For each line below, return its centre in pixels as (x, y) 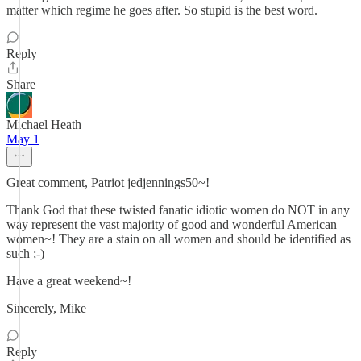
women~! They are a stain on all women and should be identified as (178, 239)
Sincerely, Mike (46, 308)
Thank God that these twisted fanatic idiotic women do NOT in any (178, 210)
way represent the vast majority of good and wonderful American (172, 224)
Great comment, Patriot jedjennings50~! (108, 183)
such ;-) (25, 253)
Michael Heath (44, 124)
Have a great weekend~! (69, 281)
